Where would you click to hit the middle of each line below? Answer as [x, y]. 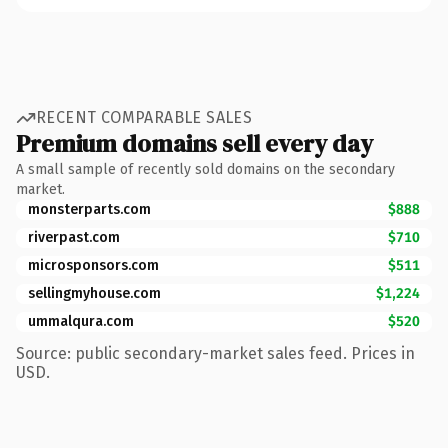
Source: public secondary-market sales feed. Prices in [215, 353]
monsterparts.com [89, 209]
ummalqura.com [81, 321]
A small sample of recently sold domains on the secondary [205, 169]
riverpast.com [74, 237]
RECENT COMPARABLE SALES [144, 117]
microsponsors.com [93, 265]
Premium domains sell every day [194, 143]
